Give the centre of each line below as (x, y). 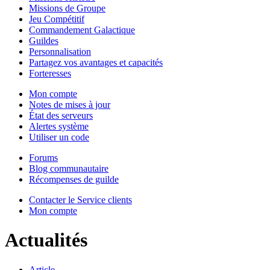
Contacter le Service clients (80, 200)
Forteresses (50, 73)
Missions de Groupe (67, 8)
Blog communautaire (69, 168)
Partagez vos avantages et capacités (96, 62)
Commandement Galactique (82, 30)
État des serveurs (61, 115)
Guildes (44, 41)
